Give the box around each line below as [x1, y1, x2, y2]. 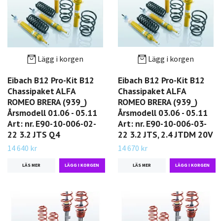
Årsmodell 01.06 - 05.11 [7, 107, 97, 118]
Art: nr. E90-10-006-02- [7, 117, 96, 129]
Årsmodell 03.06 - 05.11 [118, 107, 208, 118]
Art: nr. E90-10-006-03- [118, 117, 207, 129]
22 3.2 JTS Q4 [7, 128, 60, 140]
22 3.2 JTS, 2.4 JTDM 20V [118, 128, 213, 140]
